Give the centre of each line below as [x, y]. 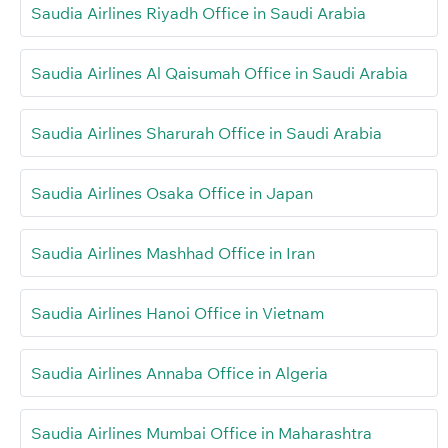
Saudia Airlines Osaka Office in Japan [172, 192]
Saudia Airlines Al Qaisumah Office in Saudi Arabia [219, 72]
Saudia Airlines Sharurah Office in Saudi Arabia [206, 132]
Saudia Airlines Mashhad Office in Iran [173, 252]
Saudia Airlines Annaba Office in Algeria [179, 372]
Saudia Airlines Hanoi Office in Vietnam [177, 312]
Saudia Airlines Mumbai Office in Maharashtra [201, 432]
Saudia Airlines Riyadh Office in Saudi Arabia [198, 12]
